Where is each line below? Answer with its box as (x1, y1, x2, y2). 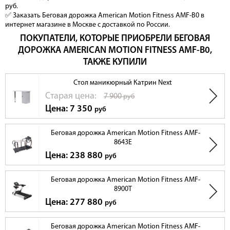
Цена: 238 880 (45, 151, 105, 161)
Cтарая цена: (45, 91, 99, 102)
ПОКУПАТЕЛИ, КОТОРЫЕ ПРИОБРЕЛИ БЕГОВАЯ (20, 34, 210, 44)
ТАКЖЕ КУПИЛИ (83, 57, 147, 68)
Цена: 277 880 (45, 198, 105, 208)
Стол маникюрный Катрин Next (73, 79, 172, 87)
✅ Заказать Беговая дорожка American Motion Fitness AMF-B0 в (5, 12, 204, 20)
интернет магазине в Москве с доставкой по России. (5, 21, 170, 29)
